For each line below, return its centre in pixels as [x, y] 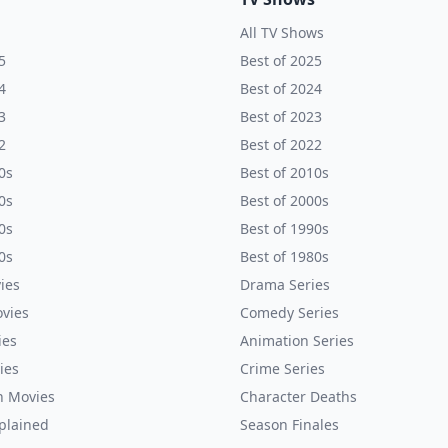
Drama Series [285, 284]
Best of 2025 [281, 60]
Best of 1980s [284, 256]
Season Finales [289, 424]
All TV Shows [282, 32]
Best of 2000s [284, 200]
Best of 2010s [284, 172]
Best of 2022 [281, 144]
